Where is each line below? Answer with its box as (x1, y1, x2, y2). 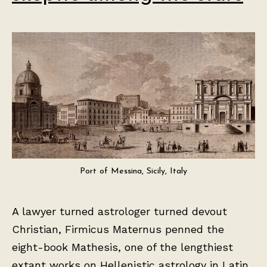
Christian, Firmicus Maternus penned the (12, 222, 224, 235)
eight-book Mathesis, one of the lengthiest (12, 240, 233, 253)
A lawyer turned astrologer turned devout (12, 204, 227, 218)
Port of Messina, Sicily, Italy (80, 166, 187, 176)
